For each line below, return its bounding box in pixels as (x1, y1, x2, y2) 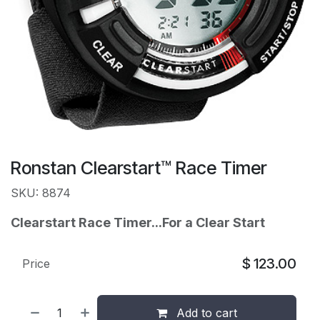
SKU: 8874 (11, 186, 71, 200)
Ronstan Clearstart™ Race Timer (11, 157, 266, 179)
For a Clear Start (162, 215, 265, 230)
